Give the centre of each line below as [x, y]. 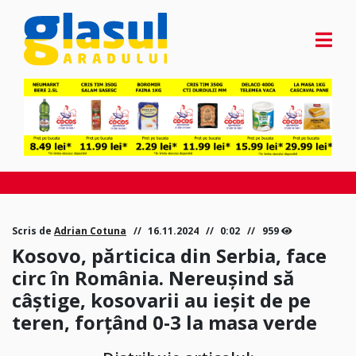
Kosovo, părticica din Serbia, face [169, 256]
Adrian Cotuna [90, 231]
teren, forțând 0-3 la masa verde [164, 323]
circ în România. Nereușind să [153, 278]
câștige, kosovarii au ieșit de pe [161, 300]
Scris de [33, 231]
